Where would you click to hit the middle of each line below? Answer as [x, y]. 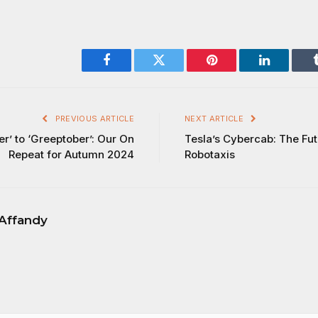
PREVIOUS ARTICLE [93, 118]
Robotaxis [210, 154]
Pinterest [233, 71]
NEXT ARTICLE [215, 118]
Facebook [130, 71]
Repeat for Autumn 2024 [71, 154]
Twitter [176, 71]
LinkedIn [286, 71]
